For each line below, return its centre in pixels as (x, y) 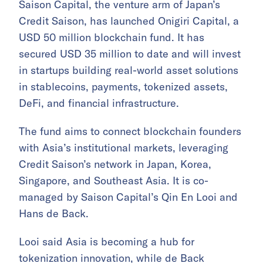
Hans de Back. (54, 214)
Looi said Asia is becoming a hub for (107, 242)
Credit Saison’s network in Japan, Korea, (115, 164)
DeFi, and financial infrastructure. (99, 103)
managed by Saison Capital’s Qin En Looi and (128, 197)
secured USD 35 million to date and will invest (130, 54)
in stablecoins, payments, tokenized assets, (123, 87)
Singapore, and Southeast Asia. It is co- (114, 181)
